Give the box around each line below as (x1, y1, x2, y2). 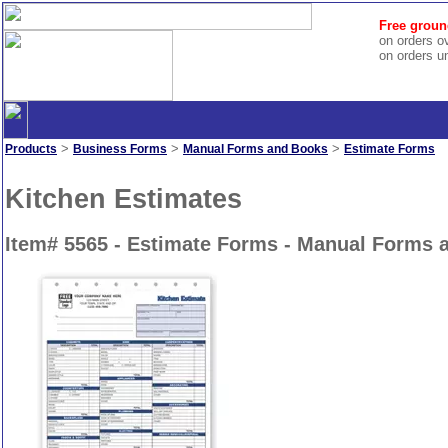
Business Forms (73, 142, 167, 156)
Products (5, 142, 57, 156)
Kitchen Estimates (5, 183, 242, 214)
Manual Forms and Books (183, 142, 328, 156)
